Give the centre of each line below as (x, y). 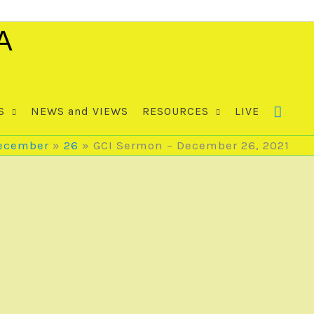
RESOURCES (176, 111)
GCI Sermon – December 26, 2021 (191, 145)
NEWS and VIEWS (80, 111)
